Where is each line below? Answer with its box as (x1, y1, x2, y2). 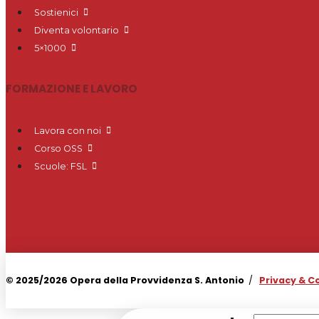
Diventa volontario (34, 25, 119, 36)
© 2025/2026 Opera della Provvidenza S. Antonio (6, 274, 244, 287)
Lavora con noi (34, 125, 101, 136)
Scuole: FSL (34, 161, 87, 172)
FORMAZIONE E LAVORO (6, 80, 137, 96)
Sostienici (34, 6, 78, 18)
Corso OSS (34, 142, 83, 154)
